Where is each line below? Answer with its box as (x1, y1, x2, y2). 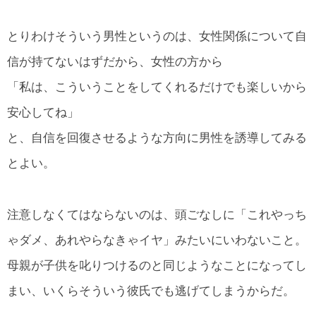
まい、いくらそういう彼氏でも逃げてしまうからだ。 (7, 284, 295, 298)
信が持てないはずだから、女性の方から (7, 55, 223, 69)
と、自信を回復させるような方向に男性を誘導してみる (7, 131, 307, 145)
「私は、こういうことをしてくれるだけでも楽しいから (7, 80, 307, 95)
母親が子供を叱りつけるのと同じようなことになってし (7, 258, 307, 272)
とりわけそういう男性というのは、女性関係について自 (7, 30, 307, 44)
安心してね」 (7, 106, 79, 120)
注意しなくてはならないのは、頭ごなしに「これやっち (7, 207, 307, 221)
